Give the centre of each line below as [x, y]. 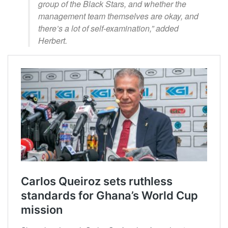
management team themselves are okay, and [118, 16]
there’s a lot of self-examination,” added [108, 28]
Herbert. [53, 41]
